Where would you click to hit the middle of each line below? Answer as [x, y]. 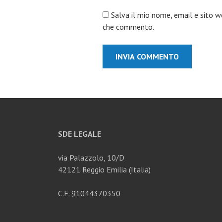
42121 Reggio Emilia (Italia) [104, 170]
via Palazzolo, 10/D [91, 158]
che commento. [128, 27]
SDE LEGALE [80, 134]
